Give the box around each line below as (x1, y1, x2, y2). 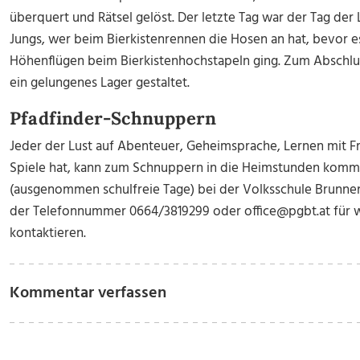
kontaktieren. (10, 223, 86, 244)
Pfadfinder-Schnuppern (10, 107, 217, 129)
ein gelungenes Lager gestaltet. (10, 72, 190, 94)
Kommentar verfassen (10, 280, 166, 306)
